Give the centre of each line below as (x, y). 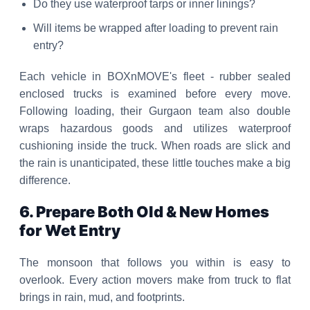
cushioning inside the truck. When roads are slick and (155, 146)
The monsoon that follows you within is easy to (155, 263)
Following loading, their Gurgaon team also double (155, 111)
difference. (45, 180)
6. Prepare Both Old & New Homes (144, 212)
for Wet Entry (70, 230)
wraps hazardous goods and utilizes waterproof (155, 128)
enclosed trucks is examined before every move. (155, 94)
